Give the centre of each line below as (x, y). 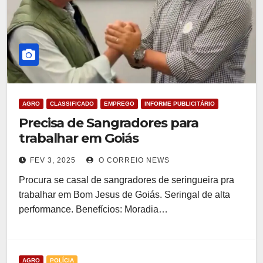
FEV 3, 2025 (53, 160)
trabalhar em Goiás (79, 138)
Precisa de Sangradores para (109, 123)
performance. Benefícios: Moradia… (93, 209)
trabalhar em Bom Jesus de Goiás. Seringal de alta (124, 195)
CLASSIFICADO (72, 104)
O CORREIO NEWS (133, 160)
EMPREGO (119, 104)
